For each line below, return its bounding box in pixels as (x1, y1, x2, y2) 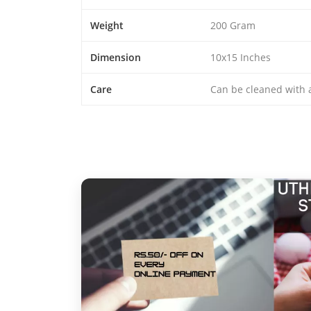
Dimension (90, 50, 141, 64)
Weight (90, 18, 124, 32)
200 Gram (210, 18, 255, 32)
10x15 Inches (210, 50, 271, 64)
